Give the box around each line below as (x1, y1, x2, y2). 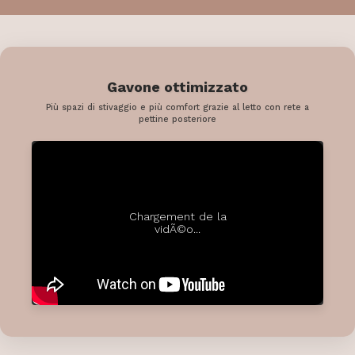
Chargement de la (128, 210, 227, 223)
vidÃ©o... (155, 223, 200, 236)
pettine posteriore (139, 113, 216, 124)
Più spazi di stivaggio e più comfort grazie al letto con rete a (46, 101, 309, 113)
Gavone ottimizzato (107, 78, 248, 95)
